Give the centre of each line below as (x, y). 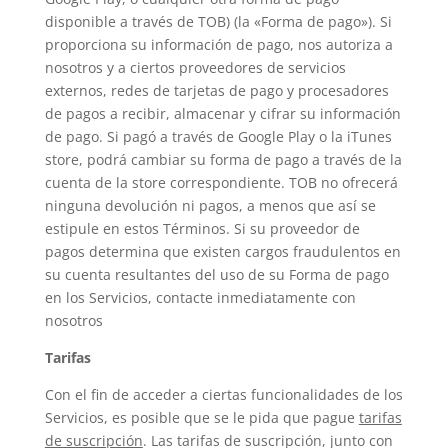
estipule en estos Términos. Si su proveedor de (202, 228)
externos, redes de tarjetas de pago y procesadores (216, 90)
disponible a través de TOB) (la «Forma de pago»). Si (218, 21)
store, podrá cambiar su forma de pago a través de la (223, 159)
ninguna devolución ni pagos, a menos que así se (210, 205)
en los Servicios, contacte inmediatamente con (200, 297)
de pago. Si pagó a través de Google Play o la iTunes (218, 136)
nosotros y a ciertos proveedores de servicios (195, 67)
